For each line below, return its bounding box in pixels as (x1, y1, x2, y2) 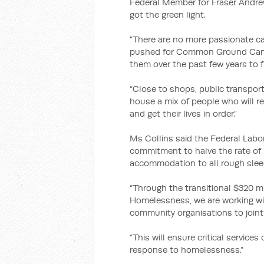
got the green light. (130, 9, 206, 20)
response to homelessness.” (130, 244, 243, 255)
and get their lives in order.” (130, 108, 237, 119)
